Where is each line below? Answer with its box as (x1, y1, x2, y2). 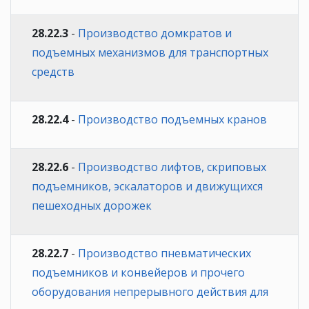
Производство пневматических (78, 245, 251, 261)
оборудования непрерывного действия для (32, 283, 268, 299)
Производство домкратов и (78, 25, 232, 41)
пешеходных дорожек (32, 197, 152, 213)
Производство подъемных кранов (78, 111, 267, 127)
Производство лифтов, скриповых (78, 159, 266, 175)
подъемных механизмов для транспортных (32, 44, 268, 60)
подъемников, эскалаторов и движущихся (32, 178, 263, 194)
